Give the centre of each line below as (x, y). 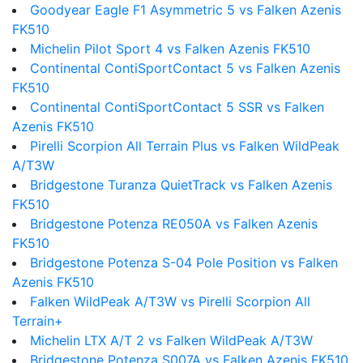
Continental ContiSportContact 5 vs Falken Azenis (185, 68)
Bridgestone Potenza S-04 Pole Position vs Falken (184, 263)
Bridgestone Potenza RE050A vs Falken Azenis (174, 224)
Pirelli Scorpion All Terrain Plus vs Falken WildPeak (185, 146)
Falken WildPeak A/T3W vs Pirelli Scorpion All (170, 301)
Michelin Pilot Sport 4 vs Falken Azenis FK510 (170, 49)
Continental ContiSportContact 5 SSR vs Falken (177, 107)
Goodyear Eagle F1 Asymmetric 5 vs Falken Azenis (186, 10)
